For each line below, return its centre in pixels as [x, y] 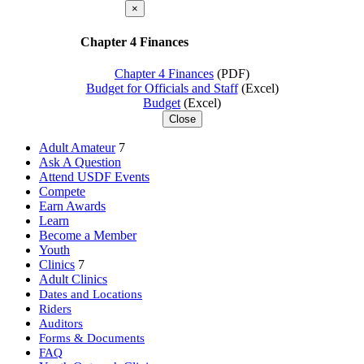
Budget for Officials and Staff [162, 88]
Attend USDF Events [94, 177]
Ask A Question [80, 162]
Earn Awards [72, 206]
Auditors [61, 323]
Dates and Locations [91, 294]
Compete [62, 191]
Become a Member [88, 235]
